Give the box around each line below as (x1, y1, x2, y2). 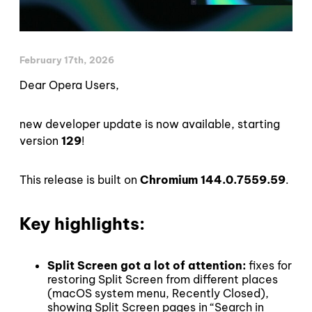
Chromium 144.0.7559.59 (140, 172, 286, 187)
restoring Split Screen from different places (47, 272, 278, 287)
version (19, 133, 61, 148)
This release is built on (19, 172, 140, 187)
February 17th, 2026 (19, 54, 114, 65)
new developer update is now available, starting (19, 116, 280, 131)
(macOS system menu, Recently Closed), (47, 286, 269, 301)
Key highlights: (19, 212, 145, 234)
